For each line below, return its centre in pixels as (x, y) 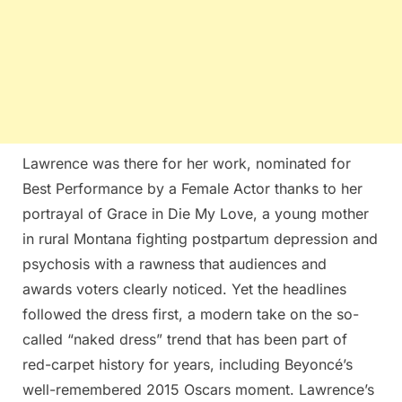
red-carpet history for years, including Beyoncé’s (188, 364)
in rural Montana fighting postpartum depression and (200, 238)
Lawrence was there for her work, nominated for (187, 163)
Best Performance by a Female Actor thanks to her (192, 188)
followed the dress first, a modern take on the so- (191, 314)
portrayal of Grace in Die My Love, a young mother (196, 213)
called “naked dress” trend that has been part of (185, 339)
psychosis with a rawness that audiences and (175, 263)
